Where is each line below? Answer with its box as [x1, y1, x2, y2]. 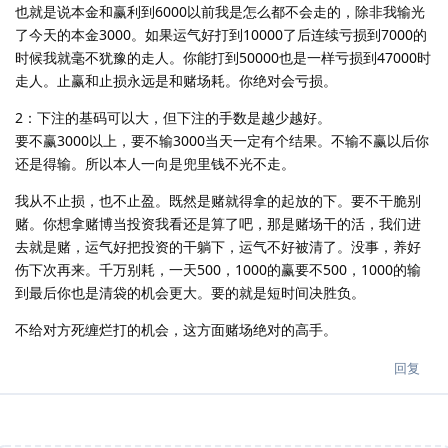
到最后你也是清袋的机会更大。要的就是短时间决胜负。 [15, 282, 365, 302]
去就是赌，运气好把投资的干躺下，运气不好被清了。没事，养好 [15, 236, 421, 256]
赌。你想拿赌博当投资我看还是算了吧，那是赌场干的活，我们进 [15, 213, 421, 233]
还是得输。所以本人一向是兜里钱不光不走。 [15, 153, 295, 173]
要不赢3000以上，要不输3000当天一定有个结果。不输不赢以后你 [15, 130, 429, 150]
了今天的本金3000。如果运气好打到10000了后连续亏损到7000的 [15, 24, 427, 44]
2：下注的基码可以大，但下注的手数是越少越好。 [15, 107, 331, 127]
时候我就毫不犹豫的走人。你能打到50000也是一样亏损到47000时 [15, 47, 431, 67]
